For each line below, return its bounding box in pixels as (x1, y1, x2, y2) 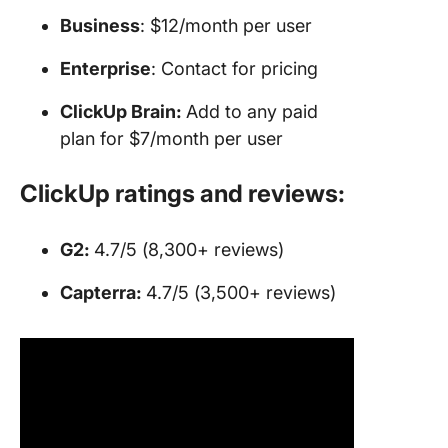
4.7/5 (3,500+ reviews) (146, 282, 336, 304)
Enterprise (60, 58, 151, 80)
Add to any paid (186, 101, 318, 123)
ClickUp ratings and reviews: (20, 179, 345, 209)
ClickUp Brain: (60, 101, 186, 123)
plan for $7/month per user (60, 128, 283, 150)
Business (60, 15, 140, 37)
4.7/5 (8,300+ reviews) (94, 239, 284, 261)
